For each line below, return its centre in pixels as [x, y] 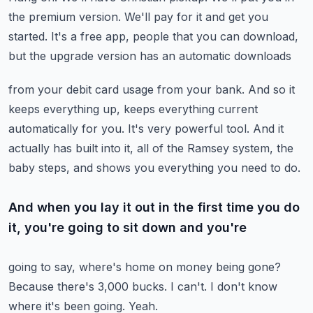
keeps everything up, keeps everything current [133, 109]
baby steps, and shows [70, 168]
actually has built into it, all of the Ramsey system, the [151, 148]
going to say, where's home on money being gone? [145, 267]
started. [28, 36]
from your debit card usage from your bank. [126, 89]
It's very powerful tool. [189, 129]
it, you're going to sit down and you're [128, 227]
